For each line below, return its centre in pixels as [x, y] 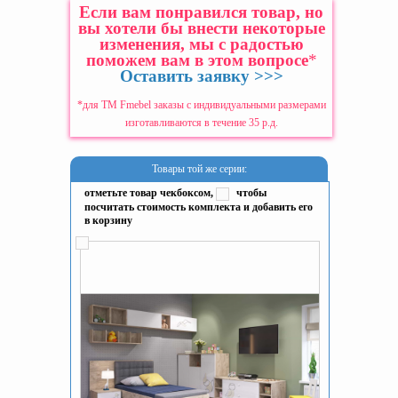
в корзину [108, 221]
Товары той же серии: [199, 169]
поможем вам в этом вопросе [197, 60]
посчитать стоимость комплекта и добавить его [199, 207]
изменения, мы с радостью [201, 44]
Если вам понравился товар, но [201, 12]
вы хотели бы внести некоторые [201, 28]
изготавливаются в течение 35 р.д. [201, 123]
